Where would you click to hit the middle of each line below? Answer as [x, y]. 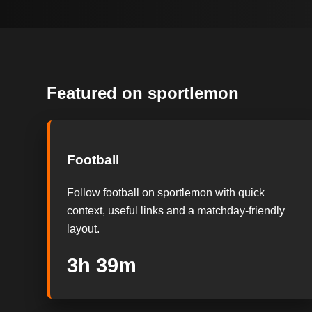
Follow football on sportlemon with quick [166, 193]
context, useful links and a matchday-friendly [176, 211]
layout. [84, 229]
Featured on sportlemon [143, 93]
